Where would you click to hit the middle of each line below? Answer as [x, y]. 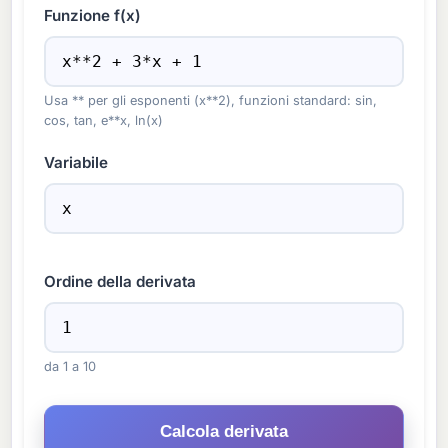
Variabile [76, 163]
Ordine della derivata [120, 282]
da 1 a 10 [70, 367]
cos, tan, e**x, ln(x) [104, 121]
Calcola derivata [224, 432]
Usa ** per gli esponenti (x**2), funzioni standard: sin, [211, 101]
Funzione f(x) [93, 16]
